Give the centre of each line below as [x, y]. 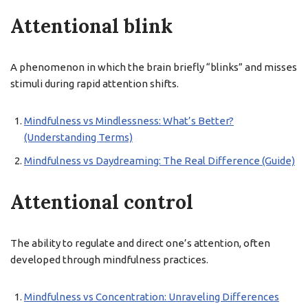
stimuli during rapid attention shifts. [95, 84]
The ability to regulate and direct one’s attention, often [140, 243]
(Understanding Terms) [78, 137]
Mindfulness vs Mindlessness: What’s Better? [129, 121]
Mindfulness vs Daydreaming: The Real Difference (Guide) [159, 161]
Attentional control [102, 202]
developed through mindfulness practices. [109, 260]
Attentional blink [91, 26]
